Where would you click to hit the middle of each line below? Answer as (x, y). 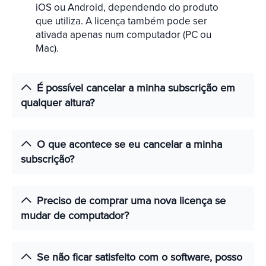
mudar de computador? (75, 215)
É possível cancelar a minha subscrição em (136, 88)
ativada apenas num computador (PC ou (123, 34)
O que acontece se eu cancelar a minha (129, 144)
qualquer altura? (58, 102)
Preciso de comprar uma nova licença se (131, 200)
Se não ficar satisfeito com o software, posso (140, 257)
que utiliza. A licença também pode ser (121, 21)
